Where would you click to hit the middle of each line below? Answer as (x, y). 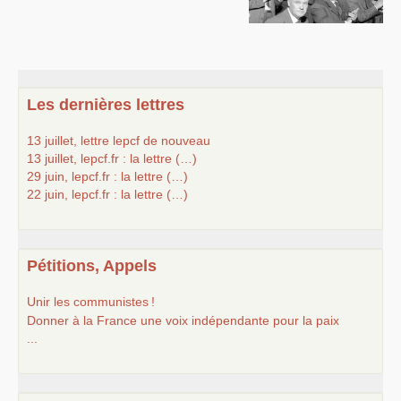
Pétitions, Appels (92, 266)
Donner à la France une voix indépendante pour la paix (183, 320)
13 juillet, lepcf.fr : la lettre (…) (112, 158)
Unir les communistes (88, 302)
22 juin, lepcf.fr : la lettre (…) (107, 194)
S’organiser (49, 24)
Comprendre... (57, 60)
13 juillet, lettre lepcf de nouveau (119, 141)
